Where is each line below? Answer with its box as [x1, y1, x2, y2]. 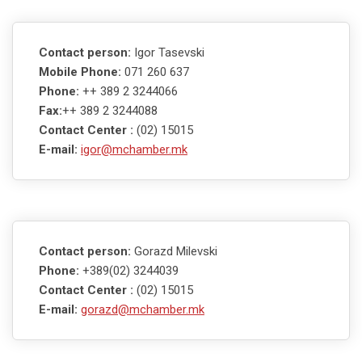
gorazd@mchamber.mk [81, 301, 204, 317]
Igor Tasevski [134, 44, 204, 60]
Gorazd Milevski [134, 243, 217, 259]
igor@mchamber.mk [81, 141, 187, 157]
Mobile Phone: [39, 64, 124, 79]
